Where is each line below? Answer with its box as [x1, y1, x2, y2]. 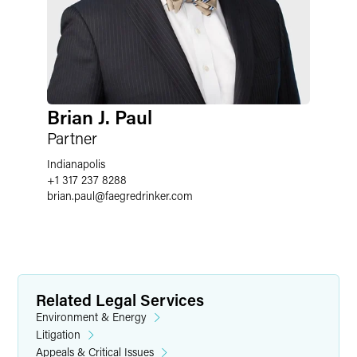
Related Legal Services [36, 289, 204, 310]
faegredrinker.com [105, 188, 193, 203]
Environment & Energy [36, 309, 147, 324]
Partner [47, 127, 97, 148]
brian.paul [47, 188, 95, 203]
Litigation [36, 327, 80, 342]
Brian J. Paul [47, 104, 152, 129]
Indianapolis [47, 156, 105, 171]
